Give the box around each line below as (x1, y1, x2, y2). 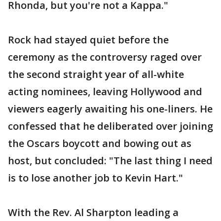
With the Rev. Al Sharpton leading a (8, 206, 179, 219)
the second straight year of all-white (8, 68, 184, 81)
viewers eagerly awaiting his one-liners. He (8, 102, 213, 115)
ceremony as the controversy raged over (8, 50, 202, 64)
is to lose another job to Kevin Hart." (8, 171, 183, 184)
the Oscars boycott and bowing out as (8, 137, 191, 150)
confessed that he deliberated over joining (8, 119, 213, 133)
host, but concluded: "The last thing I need (8, 154, 213, 167)
